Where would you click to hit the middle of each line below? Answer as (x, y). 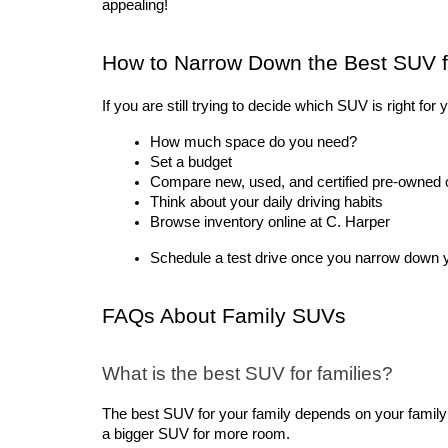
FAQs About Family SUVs (224, 316)
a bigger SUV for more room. (196, 433)
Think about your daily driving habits (266, 202)
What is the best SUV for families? (247, 373)
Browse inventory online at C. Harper (270, 222)
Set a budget (191, 162)
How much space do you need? (253, 142)
